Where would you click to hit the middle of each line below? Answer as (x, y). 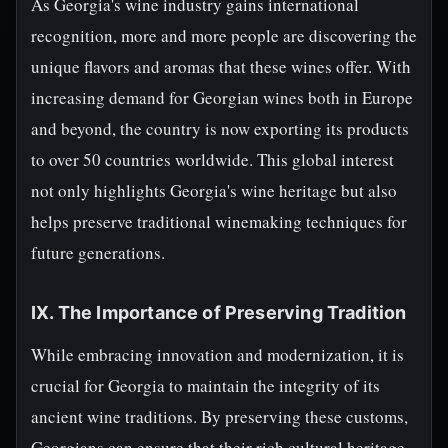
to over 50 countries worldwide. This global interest (212, 159)
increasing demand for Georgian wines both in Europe (222, 97)
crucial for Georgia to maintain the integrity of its (205, 385)
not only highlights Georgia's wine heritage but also (214, 190)
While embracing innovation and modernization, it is (217, 354)
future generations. (98, 252)
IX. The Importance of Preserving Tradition (219, 312)
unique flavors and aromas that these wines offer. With (221, 66)
